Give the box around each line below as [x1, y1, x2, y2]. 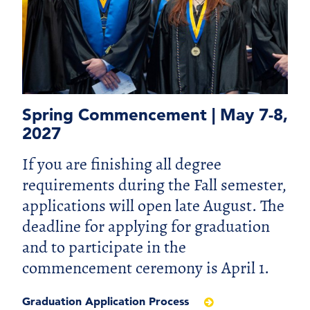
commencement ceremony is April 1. [22, 257, 269, 280]
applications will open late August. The [22, 194, 284, 217]
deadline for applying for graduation [22, 215, 270, 238]
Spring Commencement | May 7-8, [22, 104, 288, 125]
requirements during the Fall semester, [22, 174, 286, 197]
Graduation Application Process [22, 294, 192, 309]
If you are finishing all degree [22, 153, 221, 176]
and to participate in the [22, 236, 186, 259]
